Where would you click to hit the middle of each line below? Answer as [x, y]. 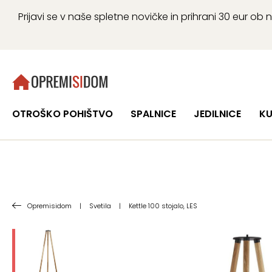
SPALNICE [154, 114]
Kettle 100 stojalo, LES [163, 206]
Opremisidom [49, 206]
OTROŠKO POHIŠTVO [63, 114]
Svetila [100, 206]
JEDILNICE [218, 114]
